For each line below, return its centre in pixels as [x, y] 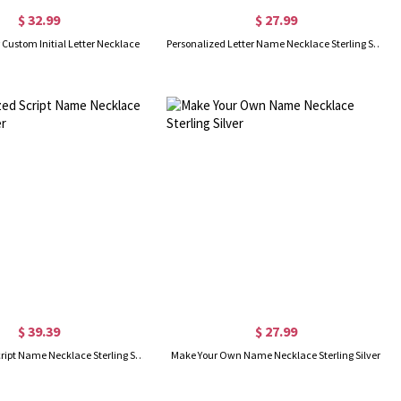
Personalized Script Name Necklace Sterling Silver [141, 354]
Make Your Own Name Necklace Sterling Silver [276, 354]
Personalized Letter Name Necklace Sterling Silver [379, 43]
